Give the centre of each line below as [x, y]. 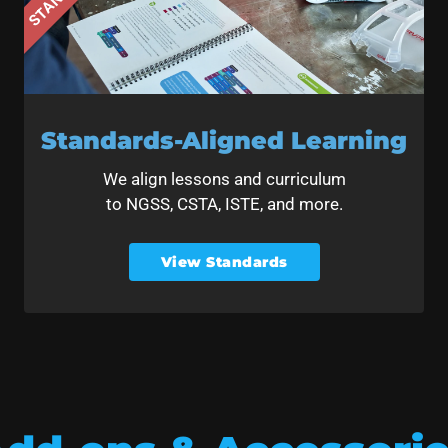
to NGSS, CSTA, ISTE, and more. [224, 204]
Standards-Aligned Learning [224, 141]
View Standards [224, 261]
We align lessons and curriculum [224, 179]
